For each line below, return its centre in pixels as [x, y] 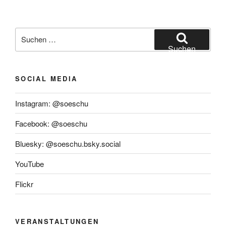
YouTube [30, 163]
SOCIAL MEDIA [46, 78]
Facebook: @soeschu [51, 123]
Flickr [24, 184]
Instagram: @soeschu [52, 103]
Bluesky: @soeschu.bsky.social [68, 143]
